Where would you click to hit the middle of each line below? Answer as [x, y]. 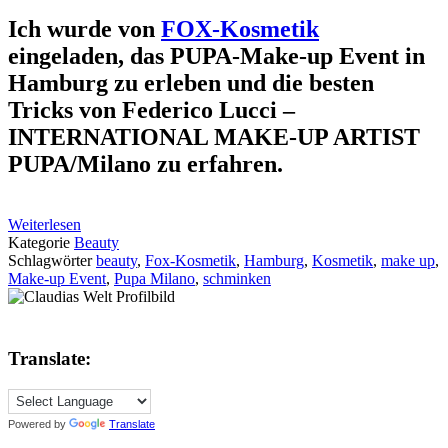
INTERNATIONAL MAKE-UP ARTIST [214, 136]
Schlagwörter [52, 260]
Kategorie [41, 242]
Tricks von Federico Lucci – [151, 109]
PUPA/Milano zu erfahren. [145, 163]
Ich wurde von [84, 28]
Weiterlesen [44, 224]
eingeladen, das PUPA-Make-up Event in [216, 55]
